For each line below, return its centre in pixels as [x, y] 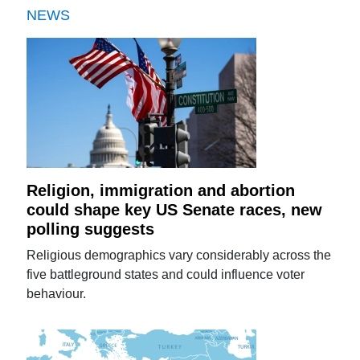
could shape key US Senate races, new [175, 209]
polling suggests [91, 229]
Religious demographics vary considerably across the [179, 255]
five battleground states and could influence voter [166, 274]
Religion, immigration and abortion [161, 190]
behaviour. [57, 293]
